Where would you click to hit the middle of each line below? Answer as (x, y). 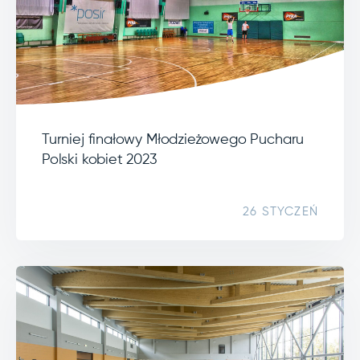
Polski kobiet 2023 (100, 160)
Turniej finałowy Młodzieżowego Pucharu (173, 139)
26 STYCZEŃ (280, 211)
